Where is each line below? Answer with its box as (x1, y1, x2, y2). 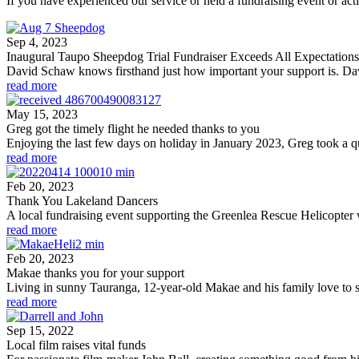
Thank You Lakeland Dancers (6, 193, 158, 208)
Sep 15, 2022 (6, 323, 74, 337)
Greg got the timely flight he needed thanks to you (6, 121, 260, 135)
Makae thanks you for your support (6, 265, 184, 280)
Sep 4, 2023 (6, 34, 67, 49)
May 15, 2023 (6, 107, 78, 121)
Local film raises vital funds (6, 337, 152, 352)
